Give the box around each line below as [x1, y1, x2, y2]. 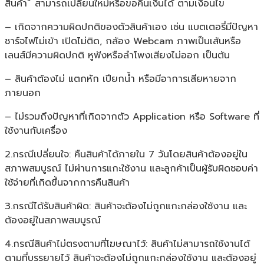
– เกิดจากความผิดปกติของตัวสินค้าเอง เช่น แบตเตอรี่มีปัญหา [5, 19, 258, 34]
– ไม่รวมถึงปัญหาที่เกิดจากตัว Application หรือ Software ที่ [5, 109, 259, 124]
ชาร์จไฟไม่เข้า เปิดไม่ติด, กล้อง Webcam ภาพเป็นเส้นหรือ [5, 34, 241, 48]
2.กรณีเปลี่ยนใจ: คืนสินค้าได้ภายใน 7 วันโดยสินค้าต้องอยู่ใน [5, 147, 247, 161]
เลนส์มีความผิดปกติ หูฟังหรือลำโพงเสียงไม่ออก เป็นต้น [5, 48, 230, 62]
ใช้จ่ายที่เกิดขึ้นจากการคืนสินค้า [5, 175, 130, 190]
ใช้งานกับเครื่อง [5, 123, 67, 138]
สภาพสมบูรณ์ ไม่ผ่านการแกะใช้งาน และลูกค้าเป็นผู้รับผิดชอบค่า [5, 161, 258, 176]
